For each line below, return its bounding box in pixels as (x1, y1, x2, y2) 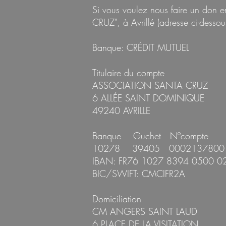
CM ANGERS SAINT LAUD (92, 205, 197, 217)
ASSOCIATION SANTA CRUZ (92, 79, 208, 91)
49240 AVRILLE (92, 104, 150, 117)
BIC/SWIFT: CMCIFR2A (92, 167, 185, 180)
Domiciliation (92, 193, 141, 205)
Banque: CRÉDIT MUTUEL (92, 41, 189, 53)
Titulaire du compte (92, 67, 164, 79)
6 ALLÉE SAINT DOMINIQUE (92, 92, 204, 104)
